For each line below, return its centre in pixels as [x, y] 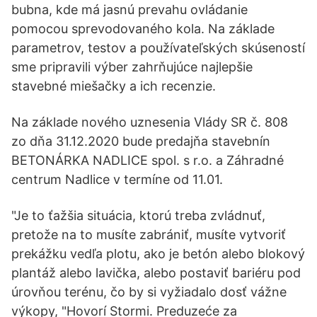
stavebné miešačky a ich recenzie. [114, 86]
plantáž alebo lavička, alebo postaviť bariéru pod [156, 273]
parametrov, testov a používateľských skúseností [158, 48]
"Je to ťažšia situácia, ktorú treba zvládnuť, [138, 215]
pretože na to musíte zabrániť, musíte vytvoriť [149, 235]
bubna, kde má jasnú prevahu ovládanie [129, 10]
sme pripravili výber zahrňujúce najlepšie [132, 67]
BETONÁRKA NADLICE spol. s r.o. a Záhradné [148, 160]
